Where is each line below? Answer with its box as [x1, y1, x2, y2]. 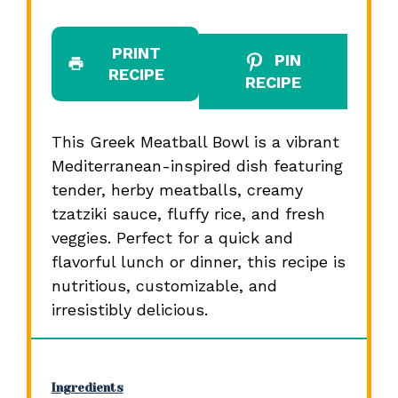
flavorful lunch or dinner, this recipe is [51, 251, 346, 271]
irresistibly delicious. [51, 299, 208, 319]
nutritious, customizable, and [51, 275, 277, 295]
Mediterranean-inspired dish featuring [51, 155, 343, 175]
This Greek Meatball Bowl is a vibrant [51, 131, 339, 151]
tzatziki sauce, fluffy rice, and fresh [51, 203, 325, 223]
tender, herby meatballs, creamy [51, 179, 303, 199]
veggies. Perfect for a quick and [51, 227, 293, 247]
